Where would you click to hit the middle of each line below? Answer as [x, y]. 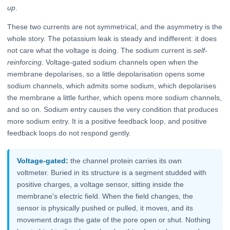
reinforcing [24, 62]
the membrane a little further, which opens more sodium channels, [114, 97]
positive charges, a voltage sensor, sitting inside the [101, 185]
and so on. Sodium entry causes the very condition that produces [113, 109]
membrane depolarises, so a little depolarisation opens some [106, 74]
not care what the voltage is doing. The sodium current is [100, 50]
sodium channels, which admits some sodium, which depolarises [112, 85]
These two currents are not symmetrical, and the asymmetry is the [115, 26]
